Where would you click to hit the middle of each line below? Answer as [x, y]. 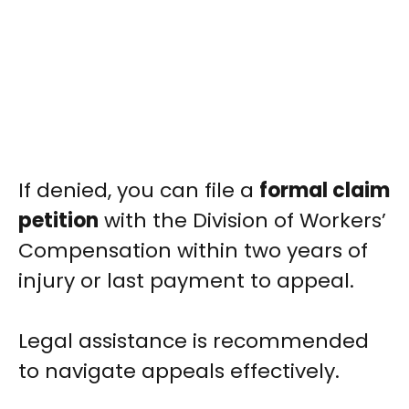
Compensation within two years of [193, 251]
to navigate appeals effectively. [179, 372]
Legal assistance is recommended [194, 341]
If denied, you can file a [139, 191]
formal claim [325, 191]
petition [58, 221]
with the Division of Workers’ [242, 221]
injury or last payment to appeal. [186, 281]
